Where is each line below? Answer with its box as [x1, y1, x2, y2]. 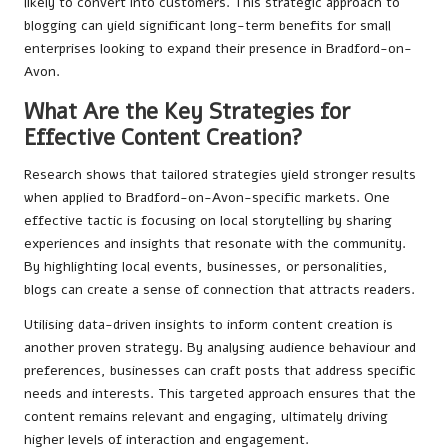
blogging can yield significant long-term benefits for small [24, 15, 391, 35]
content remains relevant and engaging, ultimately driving [24, 406, 388, 426]
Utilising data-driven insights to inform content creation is [24, 314, 393, 334]
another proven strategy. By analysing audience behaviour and [24, 337, 416, 357]
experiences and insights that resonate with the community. [24, 233, 406, 253]
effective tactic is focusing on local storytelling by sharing [24, 210, 392, 230]
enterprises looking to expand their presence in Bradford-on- [24, 38, 412, 58]
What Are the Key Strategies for [24, 95, 350, 127]
